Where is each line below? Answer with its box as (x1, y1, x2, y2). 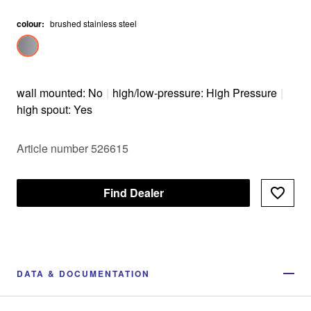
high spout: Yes (17, 101, 92, 117)
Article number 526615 (17, 140, 128, 156)
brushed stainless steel (50, 17, 137, 29)
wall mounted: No (17, 85, 103, 101)
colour (17, 17, 42, 30)
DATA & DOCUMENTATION (17, 267, 150, 280)
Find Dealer (103, 185, 164, 201)
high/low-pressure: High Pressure (112, 85, 277, 101)
